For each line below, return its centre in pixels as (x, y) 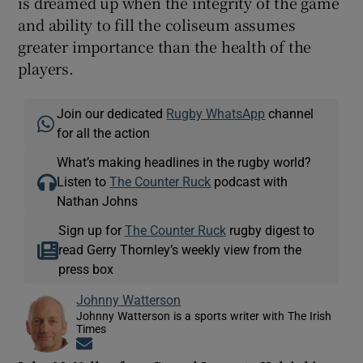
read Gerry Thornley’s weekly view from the (179, 249)
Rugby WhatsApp (216, 113)
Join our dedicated (112, 113)
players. (46, 68)
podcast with (250, 181)
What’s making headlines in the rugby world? (184, 162)
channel (290, 113)
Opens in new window (151, 344)
